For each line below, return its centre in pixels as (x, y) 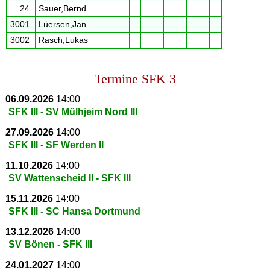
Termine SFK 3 (135, 78)
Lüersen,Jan (63, 24)
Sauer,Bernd (63, 8)
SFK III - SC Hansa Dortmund (74, 211)
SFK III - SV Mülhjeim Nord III (73, 111)
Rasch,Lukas (64, 40)
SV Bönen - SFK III (50, 244)
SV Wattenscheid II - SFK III (69, 178)
